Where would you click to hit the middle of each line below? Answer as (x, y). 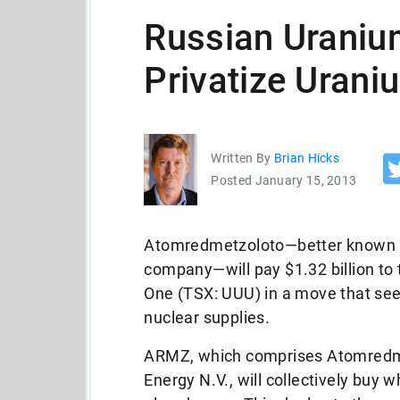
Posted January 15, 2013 (284, 180)
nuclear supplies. (207, 317)
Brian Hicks (307, 158)
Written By (242, 158)
